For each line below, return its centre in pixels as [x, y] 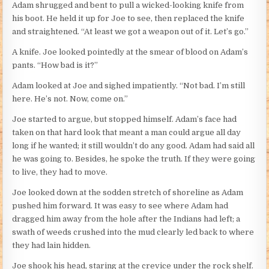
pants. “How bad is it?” [55, 65]
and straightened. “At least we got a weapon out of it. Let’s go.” [131, 32]
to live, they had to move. [60, 172]
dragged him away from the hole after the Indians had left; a [126, 219]
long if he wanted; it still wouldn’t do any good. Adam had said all [134, 146]
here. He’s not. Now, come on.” [70, 99]
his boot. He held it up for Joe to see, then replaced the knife [128, 19]
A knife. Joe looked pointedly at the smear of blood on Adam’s [130, 52]
